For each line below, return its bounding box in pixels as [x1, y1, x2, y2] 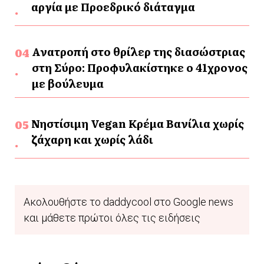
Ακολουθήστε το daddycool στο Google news [24, 196, 233, 209]
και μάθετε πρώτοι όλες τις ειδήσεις [24, 212, 200, 225]
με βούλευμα [31, 75, 104, 92]
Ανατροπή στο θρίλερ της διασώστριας [31, 44, 245, 60]
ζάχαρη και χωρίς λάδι [31, 131, 153, 148]
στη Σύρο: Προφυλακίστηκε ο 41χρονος [31, 60, 247, 76]
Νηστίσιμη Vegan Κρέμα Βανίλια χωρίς [31, 115, 244, 132]
